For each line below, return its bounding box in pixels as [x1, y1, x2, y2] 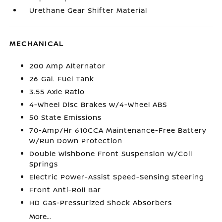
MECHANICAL [9, 38, 64, 48]
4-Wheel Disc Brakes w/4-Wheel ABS [29, 99, 167, 109]
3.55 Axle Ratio [29, 86, 85, 96]
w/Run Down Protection [29, 135, 123, 145]
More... [29, 211, 52, 221]
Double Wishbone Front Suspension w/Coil [29, 148, 193, 158]
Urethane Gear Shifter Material [29, 5, 148, 15]
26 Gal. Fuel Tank [29, 73, 95, 83]
